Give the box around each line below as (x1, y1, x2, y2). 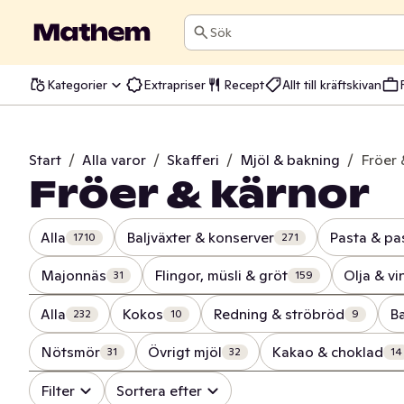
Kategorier (47, 76, 107, 93)
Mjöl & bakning (240, 151, 340, 169)
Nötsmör (41, 343, 100, 361)
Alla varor (82, 151, 146, 169)
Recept (224, 76, 264, 93)
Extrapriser (143, 76, 206, 93)
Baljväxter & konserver (126, 228, 274, 246)
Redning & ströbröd (213, 305, 344, 323)
